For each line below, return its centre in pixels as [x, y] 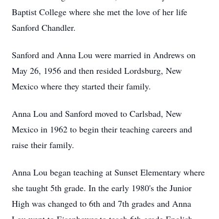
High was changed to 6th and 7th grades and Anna [101, 203]
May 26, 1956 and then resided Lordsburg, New [97, 70]
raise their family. [43, 145]
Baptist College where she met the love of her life [99, 12]
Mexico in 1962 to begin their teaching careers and [102, 129]
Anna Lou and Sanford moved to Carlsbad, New [97, 113]
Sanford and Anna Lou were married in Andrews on [104, 55]
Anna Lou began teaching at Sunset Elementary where [108, 172]
